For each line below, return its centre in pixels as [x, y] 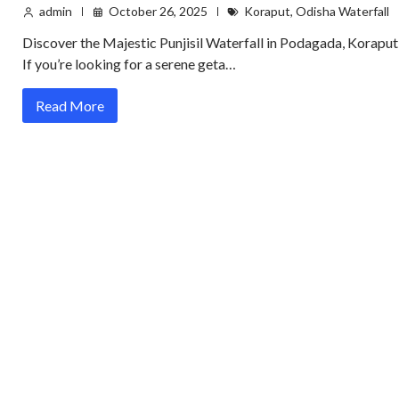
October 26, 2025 [158, 12]
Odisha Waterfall [342, 12]
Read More [70, 106]
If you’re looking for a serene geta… [129, 64]
